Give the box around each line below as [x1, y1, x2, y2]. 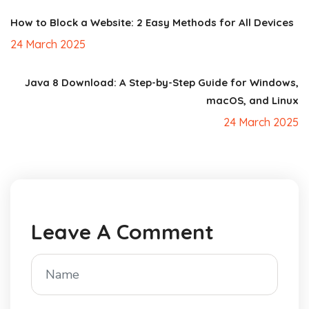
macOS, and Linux [206, 94, 299, 108]
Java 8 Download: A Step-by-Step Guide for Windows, [25, 76, 299, 90]
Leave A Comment [31, 219, 214, 246]
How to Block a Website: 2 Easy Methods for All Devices [10, 16, 294, 30]
